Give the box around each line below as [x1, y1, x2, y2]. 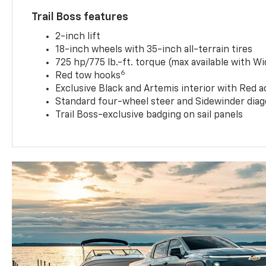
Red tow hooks [55, 71, 121, 81]
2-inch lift [55, 31, 101, 42]
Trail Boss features [31, 11, 129, 23]
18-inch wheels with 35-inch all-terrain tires [55, 45, 253, 55]
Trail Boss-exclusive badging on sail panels [55, 110, 243, 120]
